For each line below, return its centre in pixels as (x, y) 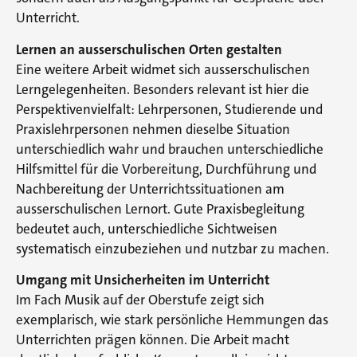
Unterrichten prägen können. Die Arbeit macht (153, 340)
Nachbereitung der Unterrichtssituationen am (150, 188)
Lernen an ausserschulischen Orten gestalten (149, 49)
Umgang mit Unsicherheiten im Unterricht (143, 280)
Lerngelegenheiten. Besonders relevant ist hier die (163, 89)
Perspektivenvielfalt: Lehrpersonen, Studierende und (169, 109)
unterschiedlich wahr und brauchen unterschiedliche (170, 149)
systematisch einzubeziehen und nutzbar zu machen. (173, 248)
